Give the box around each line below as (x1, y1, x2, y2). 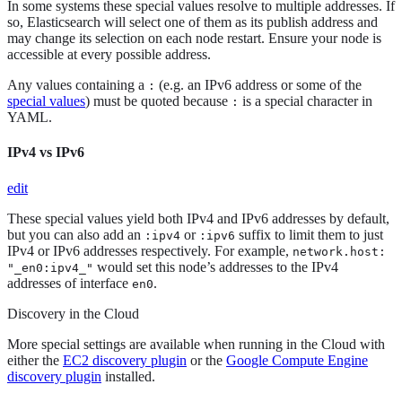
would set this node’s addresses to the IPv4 (93, 258, 338, 275)
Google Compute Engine (226, 352, 368, 368)
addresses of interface (7, 275, 132, 291)
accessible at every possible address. (7, 47, 211, 63)
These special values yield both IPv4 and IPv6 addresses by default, (7, 210, 389, 226)
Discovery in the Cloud (7, 305, 139, 321)
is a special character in (239, 93, 372, 109)
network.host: (293, 244, 386, 258)
